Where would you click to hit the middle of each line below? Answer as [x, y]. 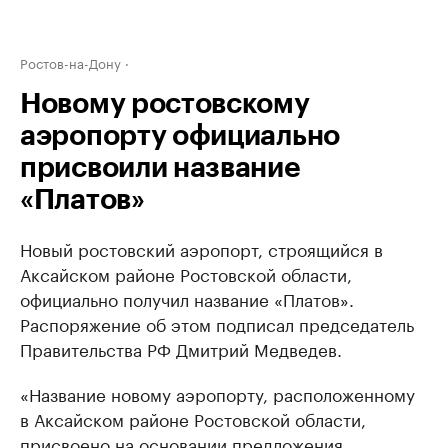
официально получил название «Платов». [187, 298]
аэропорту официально [180, 136]
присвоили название [160, 168]
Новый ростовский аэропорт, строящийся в [201, 248]
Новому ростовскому [165, 104]
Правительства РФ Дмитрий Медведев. [181, 348]
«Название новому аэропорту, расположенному [217, 393]
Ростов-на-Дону [70, 62]
